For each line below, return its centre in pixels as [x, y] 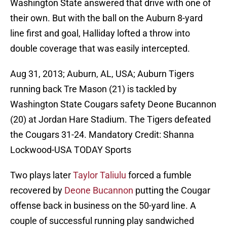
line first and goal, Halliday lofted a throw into [100, 33]
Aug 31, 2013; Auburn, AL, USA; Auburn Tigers [102, 74]
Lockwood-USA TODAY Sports [71, 150]
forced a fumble [159, 175]
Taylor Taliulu [100, 175]
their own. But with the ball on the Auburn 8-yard [106, 18]
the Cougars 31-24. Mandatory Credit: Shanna [102, 135]
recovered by [37, 191]
